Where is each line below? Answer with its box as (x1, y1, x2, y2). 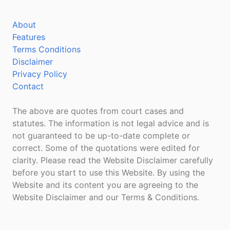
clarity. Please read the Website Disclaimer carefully (12, 155, 213, 165)
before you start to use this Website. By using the (12, 167, 205, 178)
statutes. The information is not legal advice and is (12, 118, 209, 128)
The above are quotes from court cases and (12, 106, 184, 116)
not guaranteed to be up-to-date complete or (12, 130, 190, 141)
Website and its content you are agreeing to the (12, 180, 198, 190)
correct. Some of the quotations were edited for (12, 143, 200, 153)
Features (12, 32, 45, 42)
